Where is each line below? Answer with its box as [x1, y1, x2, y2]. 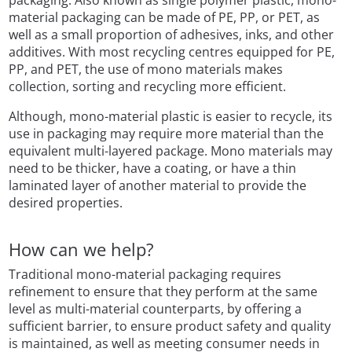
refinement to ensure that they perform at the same [9, 283, 318, 301]
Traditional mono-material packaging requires [9, 266, 282, 284]
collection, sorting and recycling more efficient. [9, 78, 287, 96]
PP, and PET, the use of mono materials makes [9, 60, 284, 79]
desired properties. [9, 194, 123, 212]
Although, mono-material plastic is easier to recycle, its [9, 108, 333, 126]
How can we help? [9, 236, 155, 262]
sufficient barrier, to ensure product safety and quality [9, 317, 332, 335]
